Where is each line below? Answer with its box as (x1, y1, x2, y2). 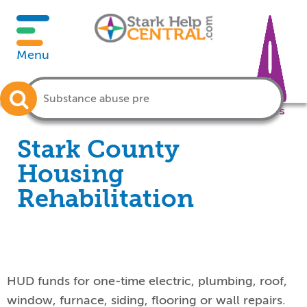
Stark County (17, 135, 180, 164)
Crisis (255, 103, 285, 117)
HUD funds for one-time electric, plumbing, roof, (7, 274, 287, 288)
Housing (17, 160, 124, 188)
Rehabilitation (17, 184, 194, 213)
